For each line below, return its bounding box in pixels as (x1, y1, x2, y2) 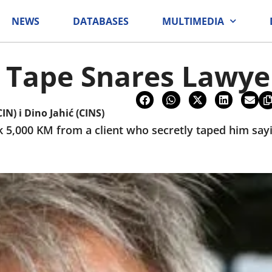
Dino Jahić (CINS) (24, 106, 104, 120)
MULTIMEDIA (162, 14, 224, 28)
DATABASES (73, 14, 129, 28)
